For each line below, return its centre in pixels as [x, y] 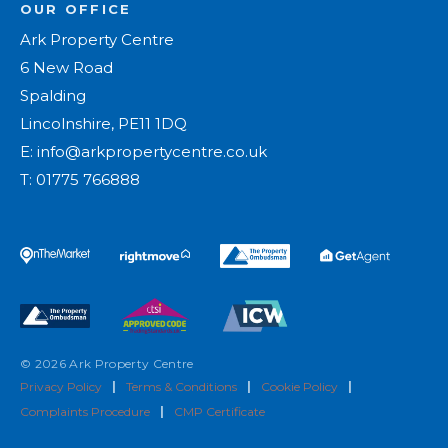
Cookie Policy [299, 387]
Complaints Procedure [85, 412]
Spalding [53, 95]
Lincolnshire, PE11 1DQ [103, 123]
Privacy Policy [61, 387]
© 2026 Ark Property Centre [107, 364]
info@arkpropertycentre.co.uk [152, 151]
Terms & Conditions [181, 387]
